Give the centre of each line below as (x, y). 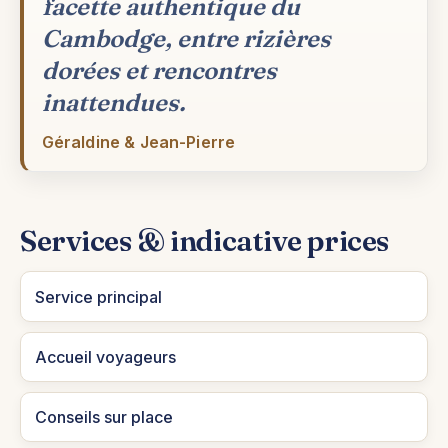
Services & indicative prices (204, 240)
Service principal (98, 296)
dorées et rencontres (159, 70)
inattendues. (113, 102)
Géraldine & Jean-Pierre (138, 141)
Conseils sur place (103, 417)
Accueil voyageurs (105, 356)
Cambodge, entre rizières (186, 38)
